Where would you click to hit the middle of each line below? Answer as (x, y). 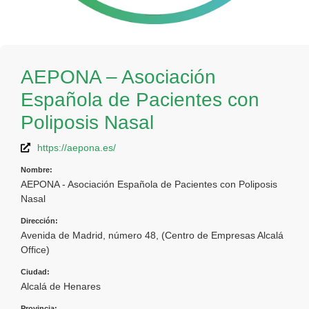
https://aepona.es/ (77, 147)
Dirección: (39, 220)
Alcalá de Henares (61, 286)
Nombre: (37, 169)
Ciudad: (35, 271)
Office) (35, 249)
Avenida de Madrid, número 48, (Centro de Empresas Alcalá (152, 235)
